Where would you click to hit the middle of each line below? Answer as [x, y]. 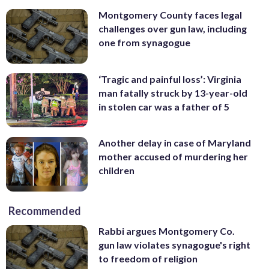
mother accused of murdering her [173, 157]
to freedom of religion [148, 259]
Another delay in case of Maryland [175, 143]
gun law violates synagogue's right [174, 245]
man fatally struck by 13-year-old [173, 92]
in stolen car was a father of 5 [164, 106]
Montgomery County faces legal [170, 15]
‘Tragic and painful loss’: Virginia [170, 79]
